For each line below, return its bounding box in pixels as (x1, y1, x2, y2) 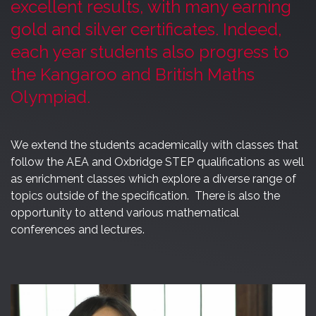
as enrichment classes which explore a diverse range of (11, 171, 296, 186)
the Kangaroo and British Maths (11, 63, 255, 85)
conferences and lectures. (11, 222, 145, 236)
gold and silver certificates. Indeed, (11, 18, 282, 39)
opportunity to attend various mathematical (11, 205, 239, 219)
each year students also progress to (11, 41, 289, 62)
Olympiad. (11, 86, 90, 107)
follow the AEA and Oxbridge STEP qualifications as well (11, 154, 304, 169)
